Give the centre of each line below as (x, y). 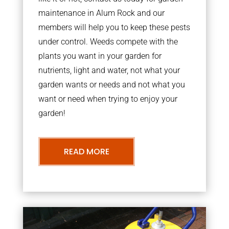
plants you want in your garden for (100, 56)
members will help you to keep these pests (114, 27)
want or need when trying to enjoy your (108, 99)
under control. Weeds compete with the (108, 41)
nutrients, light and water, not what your (109, 70)
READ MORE (86, 151)
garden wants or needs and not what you (111, 84)
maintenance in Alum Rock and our (101, 13)
